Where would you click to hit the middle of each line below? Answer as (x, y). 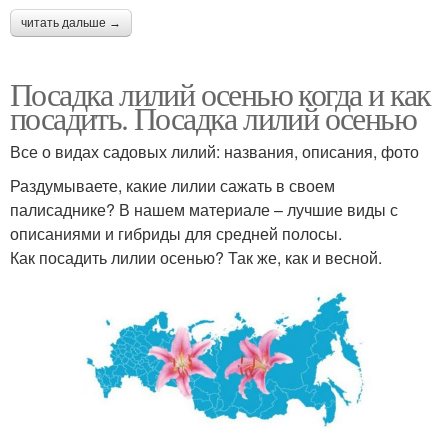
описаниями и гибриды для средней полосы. (176, 233)
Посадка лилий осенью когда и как (220, 93)
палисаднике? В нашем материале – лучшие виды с (204, 209)
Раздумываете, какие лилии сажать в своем (172, 185)
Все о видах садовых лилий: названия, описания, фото (214, 151)
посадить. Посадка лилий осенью (213, 117)
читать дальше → (71, 22)
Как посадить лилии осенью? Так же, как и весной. (196, 257)
